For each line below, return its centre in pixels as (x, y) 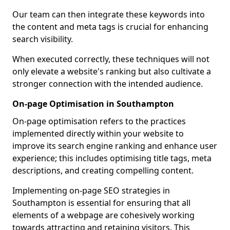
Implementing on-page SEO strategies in (91, 190)
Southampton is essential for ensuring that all (101, 203)
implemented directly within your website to (98, 133)
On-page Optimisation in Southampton (93, 104)
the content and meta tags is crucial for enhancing (110, 27)
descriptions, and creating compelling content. (103, 170)
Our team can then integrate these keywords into (109, 14)
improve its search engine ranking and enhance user (115, 146)
